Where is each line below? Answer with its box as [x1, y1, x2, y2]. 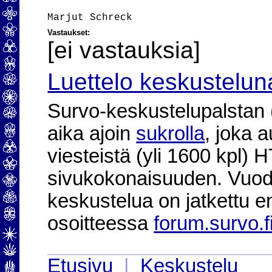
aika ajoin [47, 123, 137, 144]
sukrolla [136, 123, 205, 144]
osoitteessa [47, 212, 154, 234]
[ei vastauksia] [47, 37, 201, 63]
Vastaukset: [47, 28, 90, 37]
